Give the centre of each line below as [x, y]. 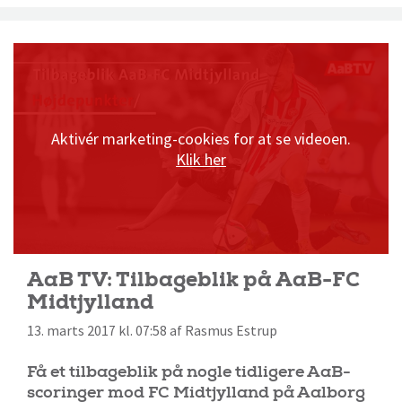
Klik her [201, 159]
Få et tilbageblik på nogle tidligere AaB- [189, 371]
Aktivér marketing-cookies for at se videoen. [201, 138]
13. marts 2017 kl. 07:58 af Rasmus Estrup [152, 330]
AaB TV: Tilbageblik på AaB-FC [193, 279]
